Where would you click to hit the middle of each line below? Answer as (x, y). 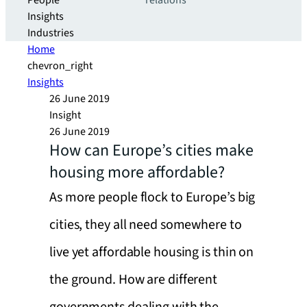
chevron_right (60, 66)
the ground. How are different (134, 280)
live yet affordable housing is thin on (152, 252)
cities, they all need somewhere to (146, 225)
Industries (51, 33)
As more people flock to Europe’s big (152, 197)
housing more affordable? (137, 172)
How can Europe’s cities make (151, 150)
